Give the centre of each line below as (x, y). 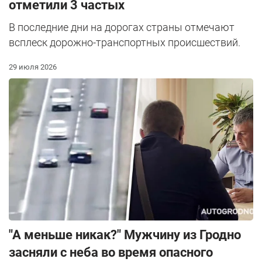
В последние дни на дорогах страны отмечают (122, 27)
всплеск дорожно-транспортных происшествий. (125, 42)
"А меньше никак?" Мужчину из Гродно (125, 235)
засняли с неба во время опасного (111, 253)
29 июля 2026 (33, 67)
